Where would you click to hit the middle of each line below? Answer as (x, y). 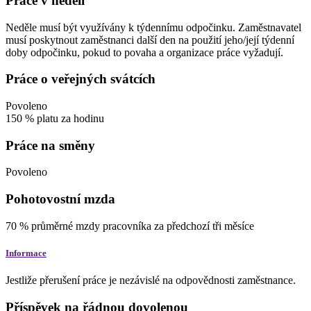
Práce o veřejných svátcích (81, 79)
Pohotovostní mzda (60, 199)
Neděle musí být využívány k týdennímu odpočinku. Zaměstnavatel (153, 27)
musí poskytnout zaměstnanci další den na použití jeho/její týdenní (150, 40)
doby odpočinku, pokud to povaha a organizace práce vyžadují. (144, 52)
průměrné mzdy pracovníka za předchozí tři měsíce (143, 226)
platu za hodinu (70, 118)
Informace (26, 253)
